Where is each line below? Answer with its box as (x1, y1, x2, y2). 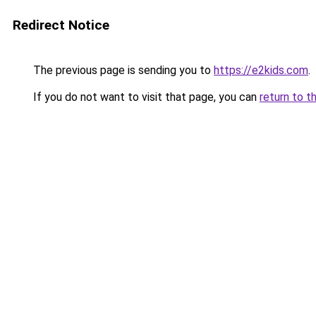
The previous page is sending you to (30, 63, 214, 77)
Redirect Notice (13, 17, 109, 33)
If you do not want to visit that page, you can (30, 90, 260, 104)
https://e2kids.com (214, 63, 308, 77)
